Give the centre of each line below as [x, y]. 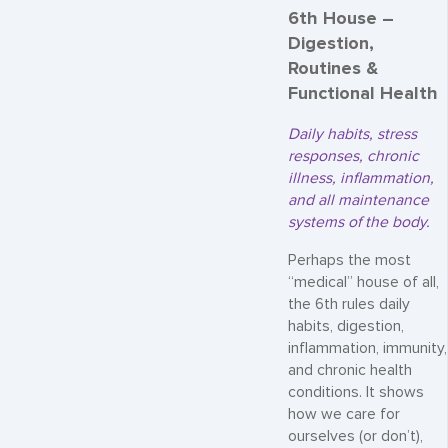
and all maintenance [358, 200]
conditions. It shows [356, 392]
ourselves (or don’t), [355, 436]
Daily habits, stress [352, 134]
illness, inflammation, [361, 178]
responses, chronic [353, 156]
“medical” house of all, [363, 282]
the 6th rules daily [349, 304]
